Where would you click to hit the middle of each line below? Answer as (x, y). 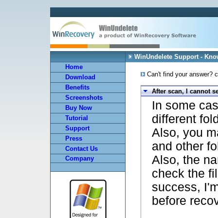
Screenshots (84, 98)
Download (80, 77)
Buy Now (79, 108)
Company (80, 158)
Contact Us (82, 149)
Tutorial (77, 118)
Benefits (77, 87)
